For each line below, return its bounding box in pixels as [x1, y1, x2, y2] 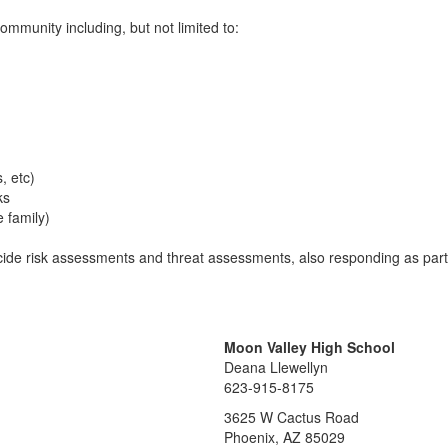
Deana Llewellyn [224, 357, 328, 377]
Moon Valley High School [224, 337, 395, 357]
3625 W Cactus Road [224, 407, 359, 427]
